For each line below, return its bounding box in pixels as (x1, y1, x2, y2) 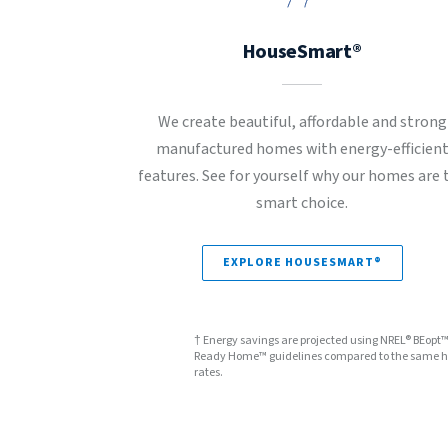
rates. (194, 364, 223, 381)
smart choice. (256, 192, 348, 214)
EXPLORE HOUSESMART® (222, 254, 382, 271)
